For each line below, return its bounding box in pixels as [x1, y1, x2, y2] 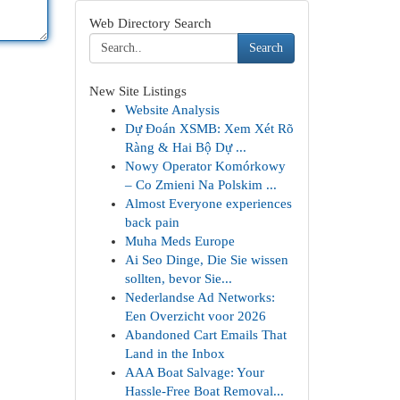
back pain [124, 215, 179, 229]
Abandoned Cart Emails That [124, 328, 287, 342]
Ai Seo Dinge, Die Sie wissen [124, 253, 288, 267]
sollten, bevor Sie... [124, 271, 232, 286]
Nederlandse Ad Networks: [124, 290, 275, 304]
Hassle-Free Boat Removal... [124, 384, 284, 398]
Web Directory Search [88, 16, 212, 30]
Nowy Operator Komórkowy [124, 159, 286, 173]
